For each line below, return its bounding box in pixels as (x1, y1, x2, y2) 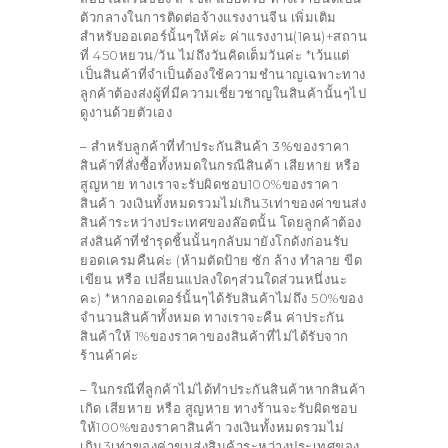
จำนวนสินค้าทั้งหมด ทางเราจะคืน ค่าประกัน (80, 308, 344, 325)
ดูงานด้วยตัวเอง (80, 103, 172, 120)
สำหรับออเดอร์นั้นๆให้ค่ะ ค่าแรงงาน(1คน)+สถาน (80, 27, 367, 44)
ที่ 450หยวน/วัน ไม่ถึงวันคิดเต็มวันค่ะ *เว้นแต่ (80, 46, 350, 63)
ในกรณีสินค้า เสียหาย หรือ (201, 156, 360, 173)
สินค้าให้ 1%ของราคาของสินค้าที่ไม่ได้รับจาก (80, 327, 349, 344)
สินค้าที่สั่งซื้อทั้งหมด (80, 156, 201, 173)
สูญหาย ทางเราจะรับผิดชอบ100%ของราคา (80, 175, 338, 192)
